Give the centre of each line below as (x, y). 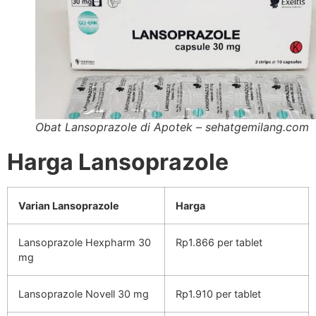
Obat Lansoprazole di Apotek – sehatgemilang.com (172, 127)
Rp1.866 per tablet (219, 242)
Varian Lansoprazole (69, 205)
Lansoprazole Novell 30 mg (84, 293)
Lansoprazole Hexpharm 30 (85, 242)
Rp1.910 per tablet (218, 293)
